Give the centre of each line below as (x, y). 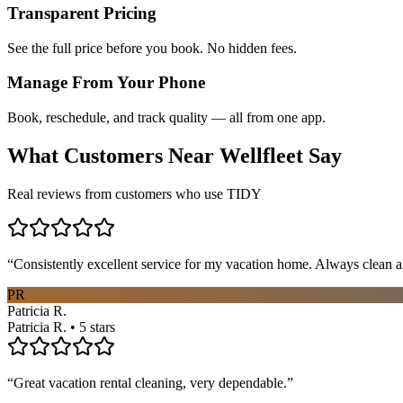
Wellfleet (261, 156)
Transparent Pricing (82, 13)
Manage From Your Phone (106, 83)
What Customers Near (113, 156)
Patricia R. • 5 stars (61, 327)
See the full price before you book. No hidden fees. (152, 48)
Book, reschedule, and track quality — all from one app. (166, 118)
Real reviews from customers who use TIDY (134, 193)
